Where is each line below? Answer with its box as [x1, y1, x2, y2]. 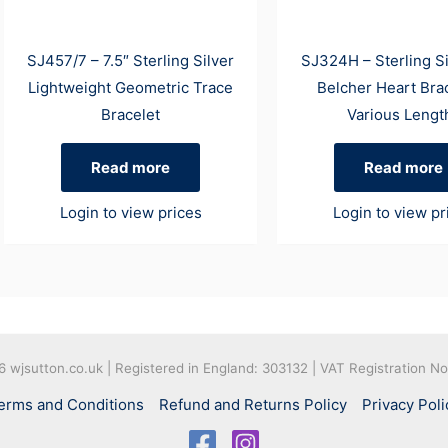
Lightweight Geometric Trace [28, 77, 234, 97]
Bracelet [101, 104, 161, 124]
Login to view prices [59, 203, 202, 223]
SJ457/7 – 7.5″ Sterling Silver [27, 50, 235, 70]
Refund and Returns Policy [158, 395, 347, 414]
